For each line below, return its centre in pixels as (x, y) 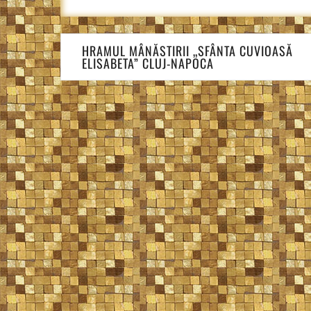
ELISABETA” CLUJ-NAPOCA (148, 63)
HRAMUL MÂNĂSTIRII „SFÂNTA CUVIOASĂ (187, 50)
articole (86, 74)
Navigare (89, 41)
